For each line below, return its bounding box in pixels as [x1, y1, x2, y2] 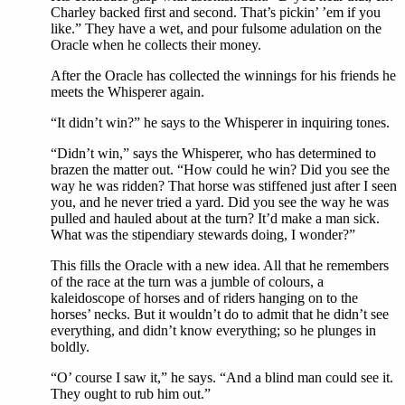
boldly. [51, 339, 89, 355]
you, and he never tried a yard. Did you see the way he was [51, 194, 389, 211]
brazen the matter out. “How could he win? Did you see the [51, 162, 390, 178]
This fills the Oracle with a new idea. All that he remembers [51, 258, 389, 274]
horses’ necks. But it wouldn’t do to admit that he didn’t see [51, 306, 389, 323]
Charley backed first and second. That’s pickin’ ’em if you [51, 5, 381, 21]
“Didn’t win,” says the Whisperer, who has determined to [51, 146, 376, 162]
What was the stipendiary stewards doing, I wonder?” [51, 227, 355, 243]
